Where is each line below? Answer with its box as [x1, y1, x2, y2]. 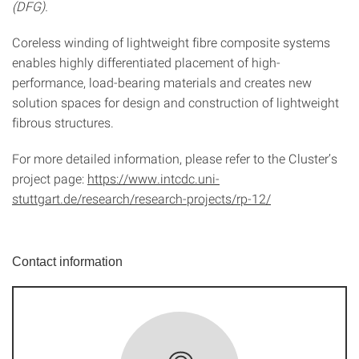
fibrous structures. [12, 114, 114, 131]
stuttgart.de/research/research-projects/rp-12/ [12, 190, 271, 207]
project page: [12, 170, 87, 187]
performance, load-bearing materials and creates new [12, 74, 312, 91]
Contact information [12, 255, 123, 268]
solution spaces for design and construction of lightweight [12, 94, 339, 111]
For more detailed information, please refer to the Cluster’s [12, 150, 337, 167]
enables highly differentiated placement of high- [12, 54, 280, 71]
